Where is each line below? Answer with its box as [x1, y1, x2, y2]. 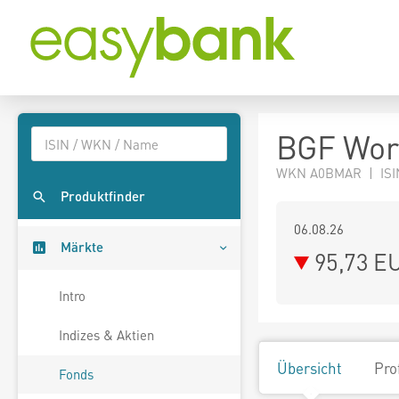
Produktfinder [61, 187, 145, 206]
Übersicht [277, 358, 342, 378]
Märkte [61, 238, 103, 256]
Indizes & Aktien [59, 326, 154, 345]
